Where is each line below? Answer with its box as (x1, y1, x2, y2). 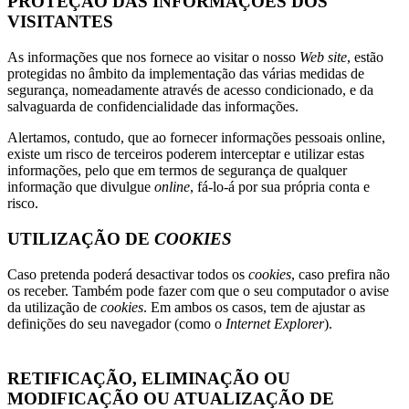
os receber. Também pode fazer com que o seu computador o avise (7, 282, 389, 299)
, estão (347, 49, 383, 66)
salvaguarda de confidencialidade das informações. (7, 99, 299, 115)
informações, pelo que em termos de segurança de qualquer (7, 163, 347, 179)
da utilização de (7, 299, 100, 315)
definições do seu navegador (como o (7, 315, 225, 331)
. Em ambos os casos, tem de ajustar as (143, 299, 365, 315)
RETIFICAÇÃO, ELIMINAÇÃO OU (7, 369, 290, 389)
